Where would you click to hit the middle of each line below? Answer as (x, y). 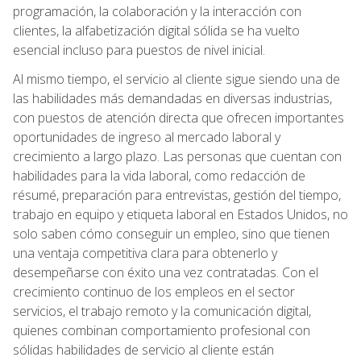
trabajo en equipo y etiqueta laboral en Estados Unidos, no (180, 214)
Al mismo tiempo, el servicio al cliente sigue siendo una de (176, 79)
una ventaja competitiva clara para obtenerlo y (145, 253)
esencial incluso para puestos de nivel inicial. (139, 50)
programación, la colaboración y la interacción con (157, 11)
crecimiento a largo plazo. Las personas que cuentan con (177, 156)
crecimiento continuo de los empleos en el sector (154, 291)
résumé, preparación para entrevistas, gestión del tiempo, (177, 195)
